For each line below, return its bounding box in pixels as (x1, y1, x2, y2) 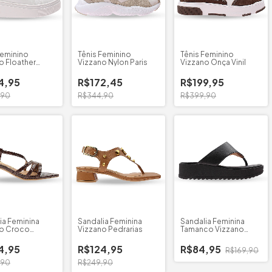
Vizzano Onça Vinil (180, 58, 246, 67)
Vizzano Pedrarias (78, 225, 143, 234)
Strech (180, 233, 205, 242)
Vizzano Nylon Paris (78, 58, 148, 67)
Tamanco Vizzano (180, 225, 244, 234)
